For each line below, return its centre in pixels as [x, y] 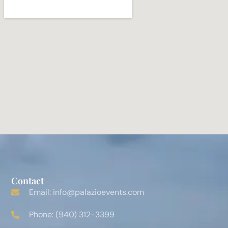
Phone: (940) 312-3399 [72, 215]
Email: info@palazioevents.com [87, 192]
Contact [28, 181]
